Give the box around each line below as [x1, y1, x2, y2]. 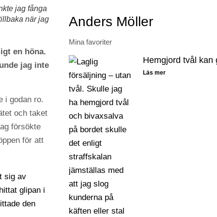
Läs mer [142, 69, 166, 76]
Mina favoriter [69, 37, 112, 46]
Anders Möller [69, 14, 153, 29]
